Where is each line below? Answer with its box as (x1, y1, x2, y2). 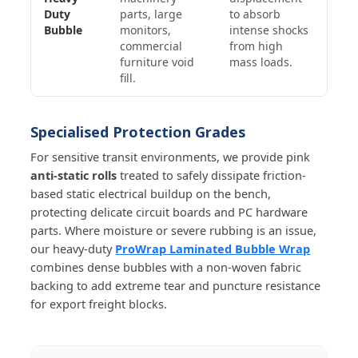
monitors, (120, 22, 172, 38)
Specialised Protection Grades (30, 121, 246, 141)
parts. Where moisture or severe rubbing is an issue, (30, 221, 317, 238)
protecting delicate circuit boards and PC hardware (30, 203, 308, 220)
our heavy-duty (30, 240, 116, 257)
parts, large (120, 6, 183, 22)
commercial (120, 38, 183, 54)
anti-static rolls (30, 166, 117, 183)
